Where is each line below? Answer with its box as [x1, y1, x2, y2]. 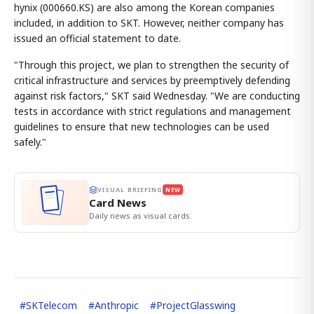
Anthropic [95, 299, 139, 313]
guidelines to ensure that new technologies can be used [14, 120, 269, 134]
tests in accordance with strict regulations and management [14, 104, 291, 118]
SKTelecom [26, 299, 77, 313]
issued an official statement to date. [14, 32, 181, 46]
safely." [14, 135, 46, 149]
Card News [89, 196, 146, 210]
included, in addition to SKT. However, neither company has [14, 16, 284, 30]
